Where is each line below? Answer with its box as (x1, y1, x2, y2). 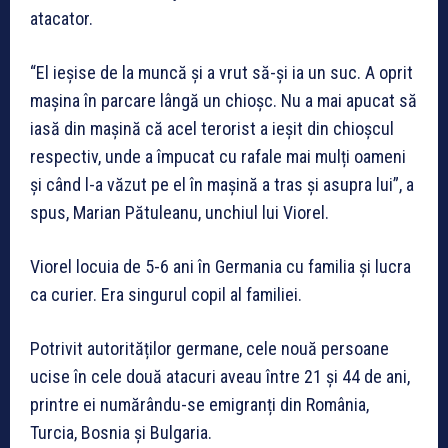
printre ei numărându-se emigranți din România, (30, 394, 369, 416)
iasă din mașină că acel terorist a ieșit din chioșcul (30, 118, 394, 140)
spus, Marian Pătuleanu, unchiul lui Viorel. (30, 202, 329, 224)
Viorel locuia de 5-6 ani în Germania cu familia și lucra (30, 256, 411, 278)
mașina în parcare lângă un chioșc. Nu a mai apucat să (30, 90, 417, 112)
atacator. (30, 8, 93, 30)
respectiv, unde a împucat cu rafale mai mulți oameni (30, 146, 406, 168)
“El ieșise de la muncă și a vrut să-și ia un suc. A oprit (30, 62, 413, 84)
